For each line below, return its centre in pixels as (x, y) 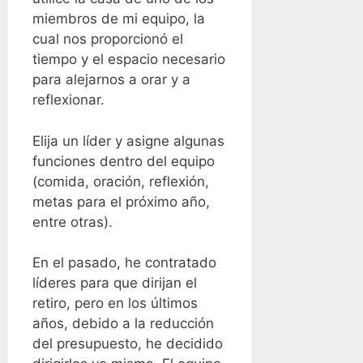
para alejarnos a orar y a (111, 80)
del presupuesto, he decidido (128, 344)
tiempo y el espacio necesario (129, 60)
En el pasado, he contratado (124, 263)
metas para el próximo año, (121, 201)
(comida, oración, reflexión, (121, 181)
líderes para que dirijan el (115, 283)
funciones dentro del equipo (124, 161)
